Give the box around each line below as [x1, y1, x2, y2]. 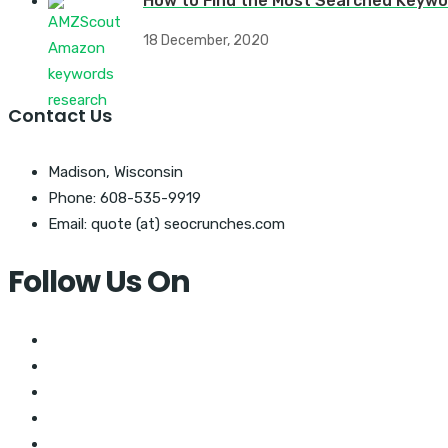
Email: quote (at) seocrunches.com [48, 214, 285, 233]
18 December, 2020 [143, 31, 269, 49]
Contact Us [8, 102, 112, 128]
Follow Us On [8, 260, 190, 303]
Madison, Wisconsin [48, 162, 183, 181]
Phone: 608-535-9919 [48, 188, 201, 207]
